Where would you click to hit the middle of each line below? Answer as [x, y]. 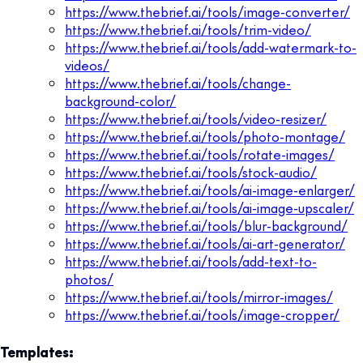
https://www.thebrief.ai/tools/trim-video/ [188, 29]
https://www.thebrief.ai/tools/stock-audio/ [191, 171]
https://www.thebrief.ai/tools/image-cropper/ [202, 314]
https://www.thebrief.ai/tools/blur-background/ [206, 225]
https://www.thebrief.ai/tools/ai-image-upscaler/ [209, 207]
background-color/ [120, 100]
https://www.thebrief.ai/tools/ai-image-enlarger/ [210, 189]
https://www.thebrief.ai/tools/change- [178, 82]
